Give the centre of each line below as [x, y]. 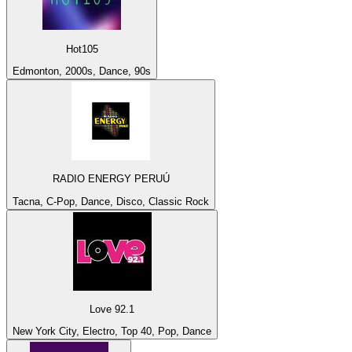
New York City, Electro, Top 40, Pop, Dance [112, 332]
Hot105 [82, 49]
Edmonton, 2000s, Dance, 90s [82, 71]
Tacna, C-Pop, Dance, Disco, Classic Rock [111, 201]
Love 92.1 [112, 310]
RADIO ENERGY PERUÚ [111, 179]
